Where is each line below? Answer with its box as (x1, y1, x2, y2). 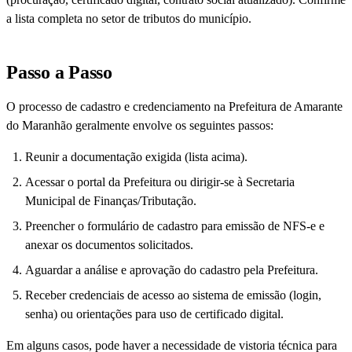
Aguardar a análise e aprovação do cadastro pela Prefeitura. (25, 263, 318, 277)
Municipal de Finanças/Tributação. (25, 194, 196, 208)
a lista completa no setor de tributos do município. (6, 12, 251, 26)
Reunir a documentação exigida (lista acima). (25, 150, 247, 164)
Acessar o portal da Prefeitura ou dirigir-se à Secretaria (25, 175, 295, 189)
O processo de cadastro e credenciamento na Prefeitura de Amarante (6, 100, 343, 114)
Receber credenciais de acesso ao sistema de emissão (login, (25, 288, 321, 302)
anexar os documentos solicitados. (25, 238, 193, 252)
